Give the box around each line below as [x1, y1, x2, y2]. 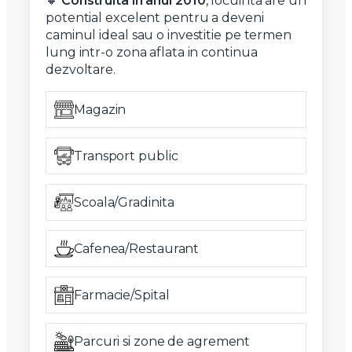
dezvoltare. [46, 62, 115, 78]
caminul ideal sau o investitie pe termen [46, 27, 291, 43]
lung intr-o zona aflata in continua [46, 45, 258, 60]
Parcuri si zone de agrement [74, 333, 251, 349]
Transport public [74, 148, 178, 163]
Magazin [74, 101, 126, 117]
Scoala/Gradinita [74, 194, 174, 210]
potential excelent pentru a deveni [46, 10, 264, 26]
